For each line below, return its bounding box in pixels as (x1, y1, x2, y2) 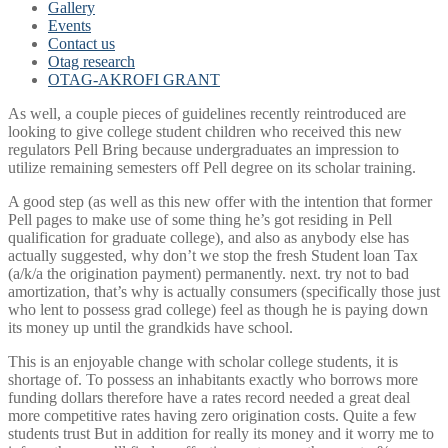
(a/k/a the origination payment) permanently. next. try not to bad (8, 265, 409, 282)
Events (48, 17, 91, 34)
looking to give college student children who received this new (8, 123, 402, 140)
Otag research (48, 53, 135, 70)
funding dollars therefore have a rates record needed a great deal (8, 389, 410, 406)
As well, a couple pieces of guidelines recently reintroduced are (8, 105, 406, 122)
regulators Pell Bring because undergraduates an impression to (8, 141, 399, 158)
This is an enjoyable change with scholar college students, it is (8, 353, 398, 370)
